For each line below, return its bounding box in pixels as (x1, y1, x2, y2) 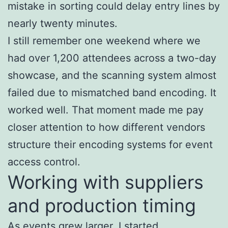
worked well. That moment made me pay (8, 103, 204, 116)
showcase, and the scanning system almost (8, 69, 216, 81)
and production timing (8, 194, 196, 217)
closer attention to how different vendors (8, 121, 205, 133)
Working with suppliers (8, 170, 204, 193)
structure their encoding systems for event (8, 138, 213, 151)
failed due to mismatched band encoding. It (8, 86, 216, 99)
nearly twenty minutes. (8, 17, 118, 30)
